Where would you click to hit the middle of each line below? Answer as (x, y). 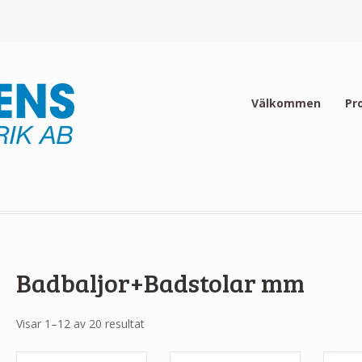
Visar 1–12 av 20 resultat (80, 324)
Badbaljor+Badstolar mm (160, 282)
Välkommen (286, 103)
